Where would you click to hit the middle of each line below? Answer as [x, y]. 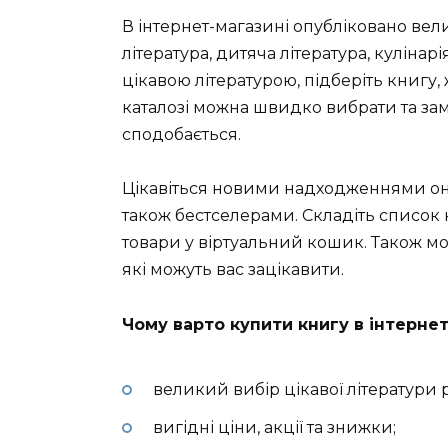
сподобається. [181, 135]
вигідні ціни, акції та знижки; [274, 428]
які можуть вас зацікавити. [233, 270]
